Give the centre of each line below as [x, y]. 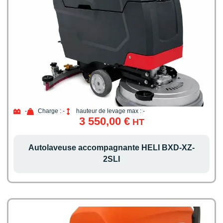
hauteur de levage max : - [110, 111]
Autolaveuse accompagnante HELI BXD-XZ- [111, 147]
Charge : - [51, 111]
